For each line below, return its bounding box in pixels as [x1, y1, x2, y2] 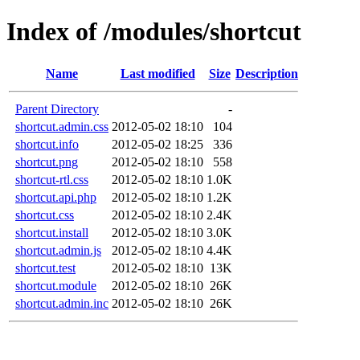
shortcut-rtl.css [15, 172, 88, 186]
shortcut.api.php [15, 190, 96, 204]
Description [235, 66, 298, 80]
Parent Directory [15, 101, 99, 116]
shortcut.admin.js [15, 243, 101, 257]
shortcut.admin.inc [15, 296, 108, 310]
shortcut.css [15, 207, 74, 222]
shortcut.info [15, 137, 79, 151]
